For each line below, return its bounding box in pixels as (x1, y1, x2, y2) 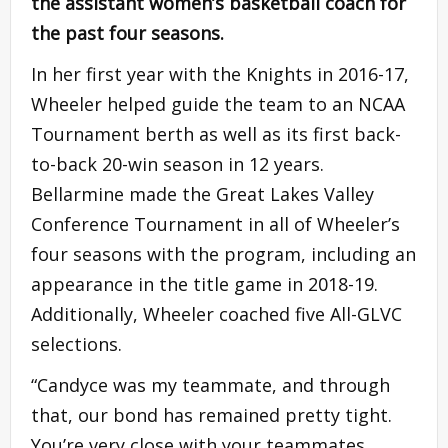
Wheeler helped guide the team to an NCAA (31, 92, 405, 117)
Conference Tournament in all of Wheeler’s (31, 212, 400, 237)
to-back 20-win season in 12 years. (31, 152, 324, 177)
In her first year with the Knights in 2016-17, (31, 62, 409, 87)
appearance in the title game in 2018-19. (31, 272, 378, 297)
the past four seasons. (31, 21, 224, 46)
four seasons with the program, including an (31, 242, 416, 267)
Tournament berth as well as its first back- (31, 122, 401, 147)
